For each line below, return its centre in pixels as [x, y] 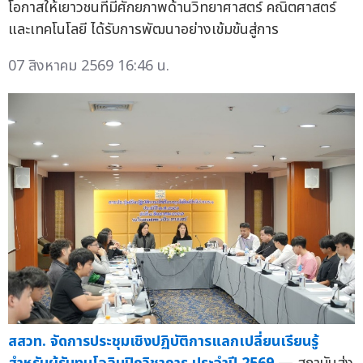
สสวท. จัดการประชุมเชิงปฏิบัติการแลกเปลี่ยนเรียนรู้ [163, 342]
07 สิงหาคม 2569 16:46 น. [89, 66]
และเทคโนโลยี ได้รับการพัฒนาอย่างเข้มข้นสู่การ [143, 29]
